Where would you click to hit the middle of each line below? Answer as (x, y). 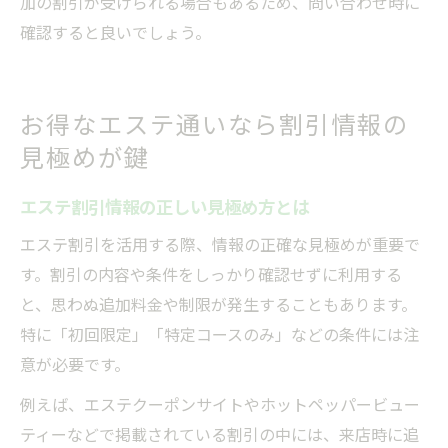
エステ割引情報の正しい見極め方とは (164, 205)
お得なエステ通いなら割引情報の (215, 122)
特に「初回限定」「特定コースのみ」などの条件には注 (219, 333)
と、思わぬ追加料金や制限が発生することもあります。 (218, 303)
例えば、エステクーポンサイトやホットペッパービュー (220, 403)
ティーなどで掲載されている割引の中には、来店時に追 (219, 433)
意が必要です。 (75, 363)
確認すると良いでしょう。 (115, 31)
